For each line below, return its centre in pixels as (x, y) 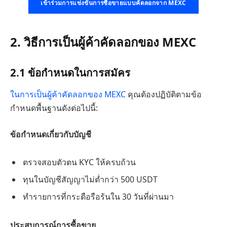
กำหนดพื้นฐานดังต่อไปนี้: (54, 108)
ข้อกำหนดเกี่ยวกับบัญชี (51, 134)
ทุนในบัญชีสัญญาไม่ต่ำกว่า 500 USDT (90, 180)
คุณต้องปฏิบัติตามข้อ (165, 94)
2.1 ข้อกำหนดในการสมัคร (70, 72)
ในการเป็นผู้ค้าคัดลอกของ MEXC (69, 94)
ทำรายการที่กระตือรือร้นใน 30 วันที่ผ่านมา (98, 197)
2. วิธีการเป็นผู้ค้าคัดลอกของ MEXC (103, 42)
